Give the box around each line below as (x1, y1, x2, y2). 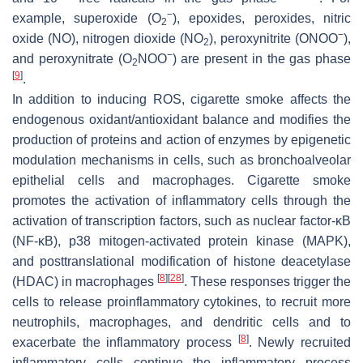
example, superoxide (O (12, 11, 161, 25)
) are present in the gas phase (172, 51, 351, 66)
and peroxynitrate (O (12, 51, 132, 66)
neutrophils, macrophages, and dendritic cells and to (12, 314, 351, 329)
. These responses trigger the (184, 274, 351, 288)
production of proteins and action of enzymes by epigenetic (12, 132, 351, 147)
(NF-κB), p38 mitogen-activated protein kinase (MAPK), (12, 233, 351, 248)
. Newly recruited (248, 335, 352, 349)
